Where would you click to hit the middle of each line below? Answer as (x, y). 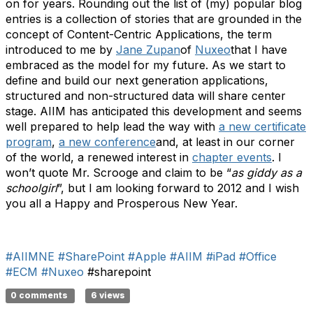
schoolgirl (31, 188)
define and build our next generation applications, (137, 80)
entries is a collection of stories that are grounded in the (154, 19)
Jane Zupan (148, 50)
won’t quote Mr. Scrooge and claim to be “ (118, 173)
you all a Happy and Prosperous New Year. (123, 203)
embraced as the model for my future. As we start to (146, 65)
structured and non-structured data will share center (146, 96)
